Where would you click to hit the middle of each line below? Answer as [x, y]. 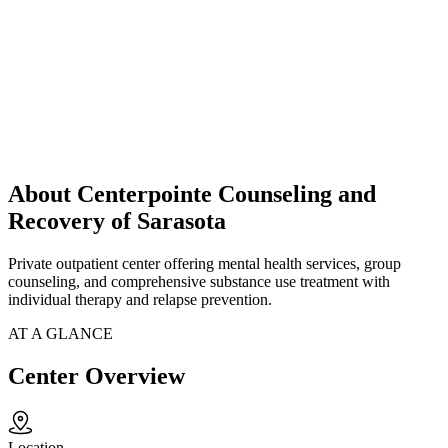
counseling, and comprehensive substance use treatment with [199, 282]
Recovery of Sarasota [117, 221]
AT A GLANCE [60, 334]
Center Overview [96, 376]
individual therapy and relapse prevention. [140, 300]
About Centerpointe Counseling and [192, 194]
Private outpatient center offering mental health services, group [204, 264]
